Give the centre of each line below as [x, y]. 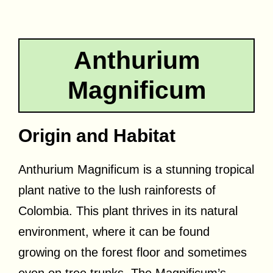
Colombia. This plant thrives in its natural [128, 211]
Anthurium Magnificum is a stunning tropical [136, 169]
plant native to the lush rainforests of [117, 190]
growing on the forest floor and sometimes [133, 252]
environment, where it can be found [114, 231]
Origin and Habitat [97, 135]
